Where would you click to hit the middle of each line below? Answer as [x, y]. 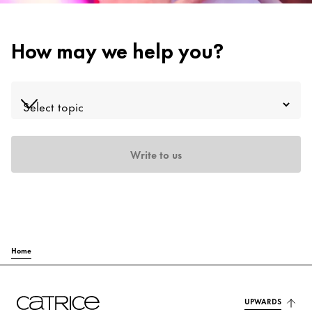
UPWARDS [263, 301]
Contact [54, 32]
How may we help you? [117, 49]
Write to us [156, 154]
